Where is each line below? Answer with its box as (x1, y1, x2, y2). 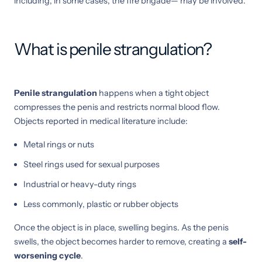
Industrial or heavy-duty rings (23, 178, 136, 189)
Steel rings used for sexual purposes (23, 158, 160, 170)
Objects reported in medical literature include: (14, 115, 188, 126)
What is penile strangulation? (14, 39, 212, 59)
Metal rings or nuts (23, 139, 94, 150)
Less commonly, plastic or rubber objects (23, 198, 178, 209)
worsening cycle (14, 250, 81, 261)
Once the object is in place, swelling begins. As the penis (14, 222, 229, 233)
